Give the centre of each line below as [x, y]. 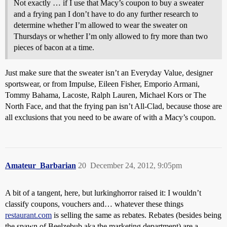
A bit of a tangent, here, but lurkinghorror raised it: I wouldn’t [103, 193]
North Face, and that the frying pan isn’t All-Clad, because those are [113, 106]
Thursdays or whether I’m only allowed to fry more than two [111, 36]
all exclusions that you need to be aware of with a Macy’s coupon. [110, 118]
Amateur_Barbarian [41, 166]
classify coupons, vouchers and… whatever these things [94, 204]
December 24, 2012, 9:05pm [136, 166]
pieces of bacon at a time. [54, 48]
